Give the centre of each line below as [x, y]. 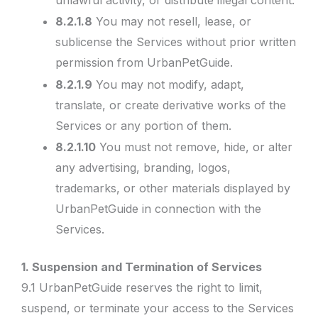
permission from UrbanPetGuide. [144, 62]
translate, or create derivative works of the [171, 105]
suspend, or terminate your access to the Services [158, 308]
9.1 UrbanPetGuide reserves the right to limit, [142, 287]
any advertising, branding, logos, [143, 168]
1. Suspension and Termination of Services [142, 267]
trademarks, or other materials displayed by [173, 188]
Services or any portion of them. [143, 125]
